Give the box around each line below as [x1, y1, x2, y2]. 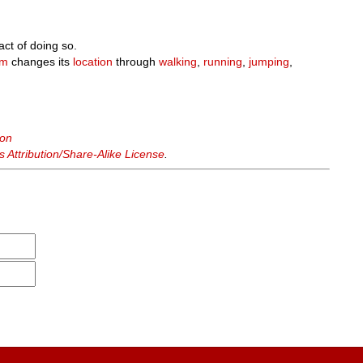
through [113, 55, 160, 68]
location [73, 55, 113, 68]
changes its [8, 55, 74, 68]
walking [159, 55, 198, 68]
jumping [249, 55, 290, 68]
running [203, 55, 243, 68]
